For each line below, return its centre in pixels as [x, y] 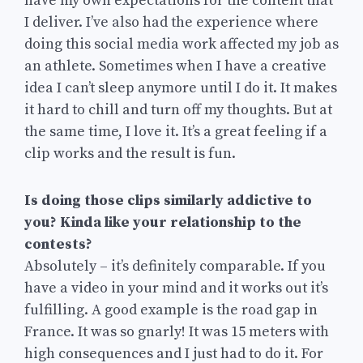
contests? [58, 245]
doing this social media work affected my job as [181, 45]
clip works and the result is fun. [130, 154]
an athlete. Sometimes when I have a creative [175, 66]
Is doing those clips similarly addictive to [168, 201]
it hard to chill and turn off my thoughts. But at [178, 110]
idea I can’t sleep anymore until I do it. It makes [181, 88]
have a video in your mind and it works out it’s [176, 288]
